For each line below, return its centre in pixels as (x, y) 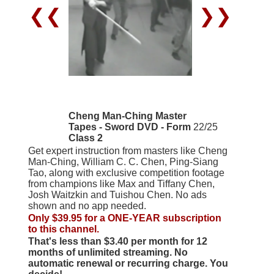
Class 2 (85, 138)
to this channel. (63, 229)
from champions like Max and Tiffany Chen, (121, 183)
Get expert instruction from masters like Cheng (128, 150)
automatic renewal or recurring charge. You (128, 263)
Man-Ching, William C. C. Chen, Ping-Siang (123, 161)
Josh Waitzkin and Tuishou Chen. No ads (117, 194)
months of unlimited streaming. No (108, 252)
